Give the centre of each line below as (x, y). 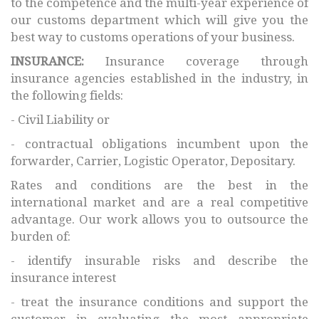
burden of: (41, 236)
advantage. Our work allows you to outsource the (159, 219)
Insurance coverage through (196, 61)
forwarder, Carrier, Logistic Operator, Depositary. (153, 161)
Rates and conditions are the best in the (159, 185)
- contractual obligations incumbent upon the (159, 143)
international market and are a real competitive (159, 202)
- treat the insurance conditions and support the (159, 302)
